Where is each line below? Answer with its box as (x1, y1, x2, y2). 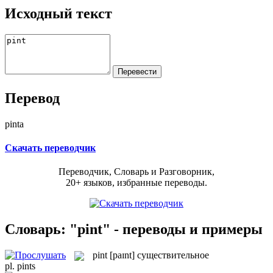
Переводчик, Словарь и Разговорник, (58, 166, 214, 177)
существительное (137, 249, 209, 260)
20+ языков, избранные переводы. (66, 177, 207, 188)
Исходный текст (5, 5, 112, 21)
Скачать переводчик (5, 142, 96, 153)
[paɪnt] (110, 249, 135, 260)
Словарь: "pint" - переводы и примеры (5, 221, 263, 237)
